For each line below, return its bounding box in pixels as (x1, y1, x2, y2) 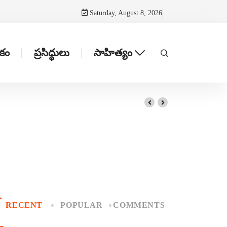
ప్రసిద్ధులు (34, 47, 70, 58)
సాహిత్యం (94, 47, 133, 58)
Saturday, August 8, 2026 (88, 9, 162, 17)
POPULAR (60, 201, 103, 209)
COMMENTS (113, 201, 165, 209)
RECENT (6, 201, 43, 209)
